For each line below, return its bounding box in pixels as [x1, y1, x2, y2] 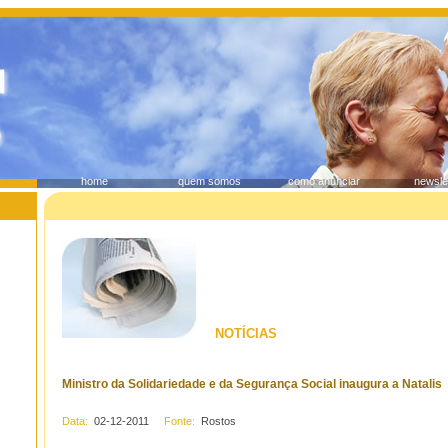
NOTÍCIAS [198, 326, 277, 341]
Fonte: [148, 415, 198, 427]
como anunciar [288, 175, 360, 187]
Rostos [197, 415, 236, 427]
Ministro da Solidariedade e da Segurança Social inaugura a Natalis [61, 377, 442, 391]
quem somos [177, 175, 241, 187]
